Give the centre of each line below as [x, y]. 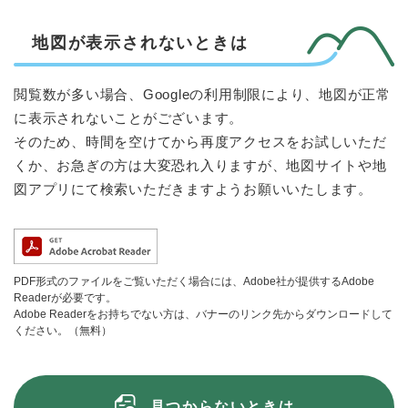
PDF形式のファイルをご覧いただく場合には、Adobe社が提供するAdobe [194, 282]
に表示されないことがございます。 [128, 118]
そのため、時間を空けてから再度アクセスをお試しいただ [200, 142]
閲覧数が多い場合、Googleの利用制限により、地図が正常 [202, 95]
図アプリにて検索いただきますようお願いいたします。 [193, 189]
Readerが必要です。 [65, 298]
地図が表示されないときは [140, 43]
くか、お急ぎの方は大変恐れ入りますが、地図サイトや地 [200, 166]
